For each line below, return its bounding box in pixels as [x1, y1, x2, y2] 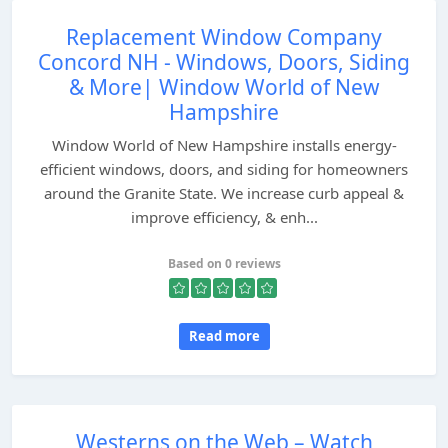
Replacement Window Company [66, 23, 382, 51]
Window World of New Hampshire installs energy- [51, 135, 397, 155]
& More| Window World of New [68, 73, 380, 101]
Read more [188, 327, 260, 345]
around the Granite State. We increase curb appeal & [44, 183, 404, 203]
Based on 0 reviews [167, 255, 281, 272]
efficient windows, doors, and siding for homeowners [40, 159, 408, 179]
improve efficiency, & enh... [130, 207, 318, 227]
